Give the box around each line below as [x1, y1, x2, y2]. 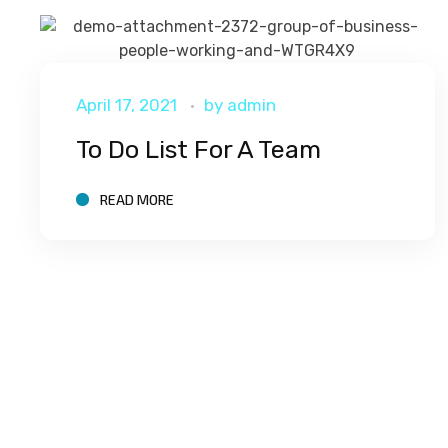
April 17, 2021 [75, 94, 177, 115]
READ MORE [99, 191, 174, 209]
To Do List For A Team [75, 134, 321, 164]
